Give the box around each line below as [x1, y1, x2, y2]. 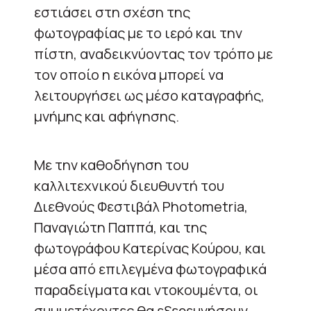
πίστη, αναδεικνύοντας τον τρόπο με [34, 44, 273, 63]
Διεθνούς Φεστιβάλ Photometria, [34, 196, 248, 216]
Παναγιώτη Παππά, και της [34, 217, 207, 237]
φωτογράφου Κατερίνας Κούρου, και [34, 238, 266, 258]
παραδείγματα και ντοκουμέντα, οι [34, 280, 258, 299]
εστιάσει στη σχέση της [34, 2, 190, 22]
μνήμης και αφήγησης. [34, 106, 179, 126]
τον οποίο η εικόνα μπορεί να [34, 65, 224, 84]
